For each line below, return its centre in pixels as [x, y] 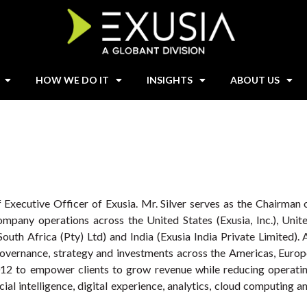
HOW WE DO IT [73, 79]
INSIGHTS [170, 79]
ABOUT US [255, 79]
